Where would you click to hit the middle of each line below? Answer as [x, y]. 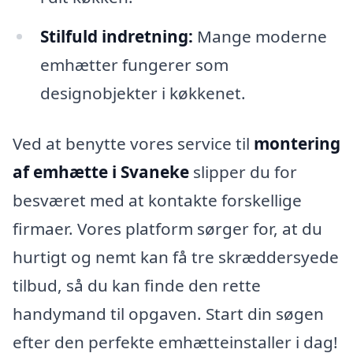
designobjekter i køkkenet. [143, 93]
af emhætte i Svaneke [101, 171]
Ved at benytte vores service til [133, 143]
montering [297, 143]
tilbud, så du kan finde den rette [137, 285]
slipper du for [243, 171]
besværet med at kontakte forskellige [157, 200]
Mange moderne [260, 37]
